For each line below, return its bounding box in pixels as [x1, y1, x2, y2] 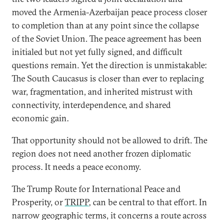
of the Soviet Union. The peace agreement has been [12, 33, 202, 44]
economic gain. [12, 112, 69, 124]
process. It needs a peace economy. [12, 161, 141, 172]
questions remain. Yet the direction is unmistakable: [12, 59, 207, 71]
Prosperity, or [12, 196, 65, 208]
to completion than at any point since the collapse [12, 20, 199, 31]
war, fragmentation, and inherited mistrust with [12, 86, 193, 97]
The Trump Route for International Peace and [12, 183, 181, 194]
